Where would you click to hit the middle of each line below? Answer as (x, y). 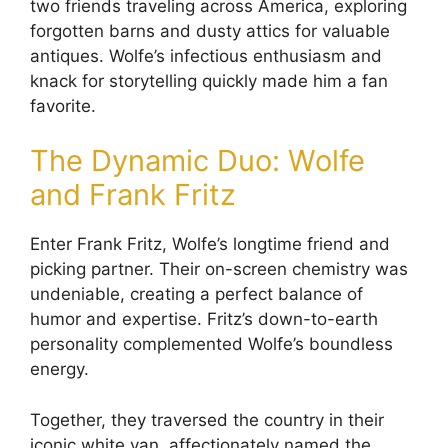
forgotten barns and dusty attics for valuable (210, 30)
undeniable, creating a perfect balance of (196, 294)
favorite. (63, 105)
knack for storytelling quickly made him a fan (209, 80)
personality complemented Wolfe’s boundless (211, 344)
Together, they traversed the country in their (207, 419)
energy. (59, 369)
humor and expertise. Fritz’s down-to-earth (204, 319)
